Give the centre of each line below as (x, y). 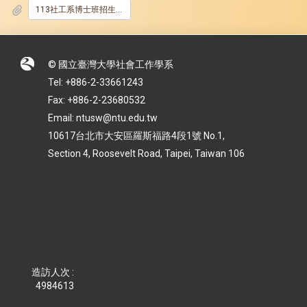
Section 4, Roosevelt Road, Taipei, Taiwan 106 (147, 154)
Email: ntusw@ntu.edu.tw (103, 118)
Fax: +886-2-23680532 (97, 100)
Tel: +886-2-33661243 (96, 83)
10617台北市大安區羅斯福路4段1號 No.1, (136, 136)
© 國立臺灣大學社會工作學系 (111, 65)
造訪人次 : (52, 272)
